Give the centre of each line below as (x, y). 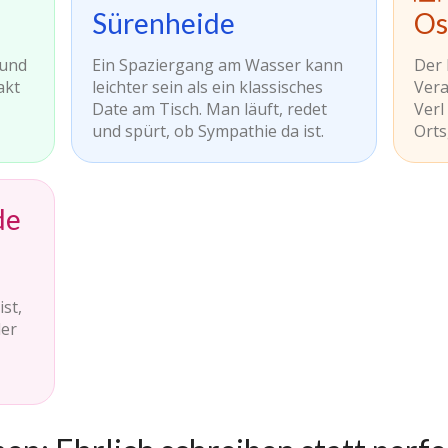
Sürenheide (164, 23)
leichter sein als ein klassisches (208, 87)
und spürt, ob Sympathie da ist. (208, 131)
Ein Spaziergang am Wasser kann (218, 65)
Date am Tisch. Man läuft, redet (210, 109)
